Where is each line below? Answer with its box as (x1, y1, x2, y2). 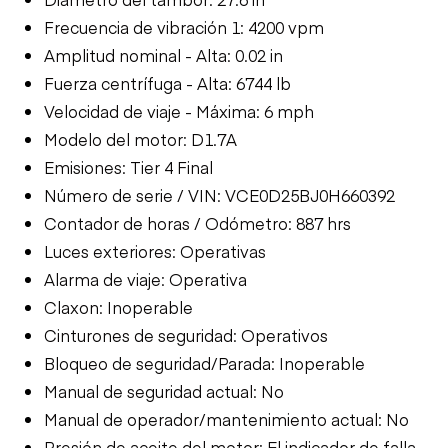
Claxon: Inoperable (44, 295, 193, 318)
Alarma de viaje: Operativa (44, 267, 247, 290)
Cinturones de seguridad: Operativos (44, 323, 328, 346)
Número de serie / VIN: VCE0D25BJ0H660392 (44, 183, 395, 206)
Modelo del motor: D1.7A (44, 127, 237, 150)
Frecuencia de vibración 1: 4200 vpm (44, 15, 324, 38)
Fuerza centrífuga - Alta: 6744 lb (44, 71, 291, 94)
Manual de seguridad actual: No (44, 379, 284, 402)
